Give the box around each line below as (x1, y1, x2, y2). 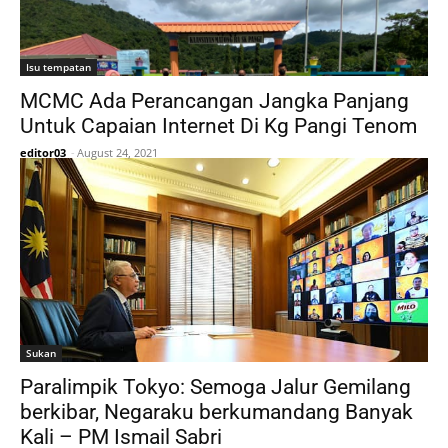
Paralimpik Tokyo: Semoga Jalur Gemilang (20, 374, 411, 399)
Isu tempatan (26, 59, 91, 74)
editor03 (20, 144, 66, 160)
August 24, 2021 (77, 144, 158, 160)
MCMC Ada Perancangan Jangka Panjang (20, 88, 409, 113)
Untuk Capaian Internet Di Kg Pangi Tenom (20, 113, 417, 138)
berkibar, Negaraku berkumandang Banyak (20, 399, 413, 424)
